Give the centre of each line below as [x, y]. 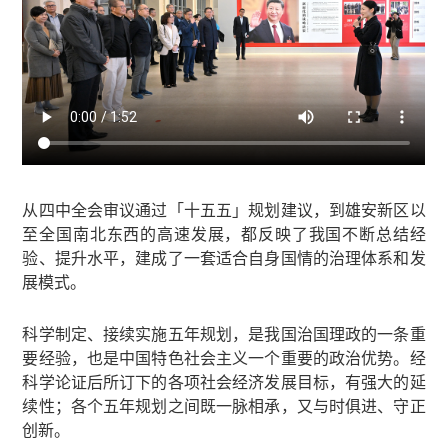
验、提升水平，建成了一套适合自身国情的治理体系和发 [224, 257]
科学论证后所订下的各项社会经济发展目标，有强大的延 [224, 381]
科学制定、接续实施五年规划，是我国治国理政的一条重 [224, 333]
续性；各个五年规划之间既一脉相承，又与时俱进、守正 [224, 405]
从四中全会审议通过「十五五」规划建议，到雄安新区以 [224, 209]
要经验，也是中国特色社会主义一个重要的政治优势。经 [224, 357]
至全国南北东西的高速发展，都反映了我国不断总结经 [224, 233]
